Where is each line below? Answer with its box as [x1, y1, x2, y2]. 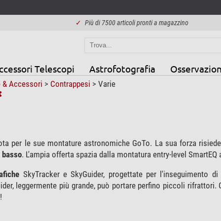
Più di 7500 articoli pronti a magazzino [84, 19, 188, 27]
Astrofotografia [89, 62, 155, 74]
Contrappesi [50, 78, 92, 89]
